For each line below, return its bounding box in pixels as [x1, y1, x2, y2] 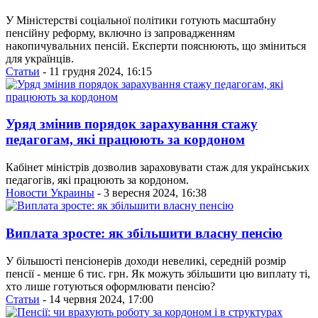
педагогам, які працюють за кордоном [6, 132, 245, 148]
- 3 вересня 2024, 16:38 [94, 187, 207, 199]
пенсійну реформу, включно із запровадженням [6, 26, 235, 39]
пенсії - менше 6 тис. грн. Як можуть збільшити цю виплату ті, [6, 267, 310, 280]
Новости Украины [6, 187, 94, 199]
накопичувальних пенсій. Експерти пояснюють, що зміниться [6, 39, 306, 52]
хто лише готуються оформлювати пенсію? [6, 280, 215, 292]
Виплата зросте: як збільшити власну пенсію [6, 225, 283, 241]
